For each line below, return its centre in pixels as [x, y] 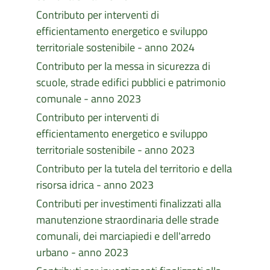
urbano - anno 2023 [82, 252]
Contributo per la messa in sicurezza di [123, 66]
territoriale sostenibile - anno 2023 [115, 150]
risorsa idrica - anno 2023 [95, 185]
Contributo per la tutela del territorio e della [134, 168]
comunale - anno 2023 [89, 99]
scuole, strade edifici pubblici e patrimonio [131, 82]
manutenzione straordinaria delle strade [127, 220]
